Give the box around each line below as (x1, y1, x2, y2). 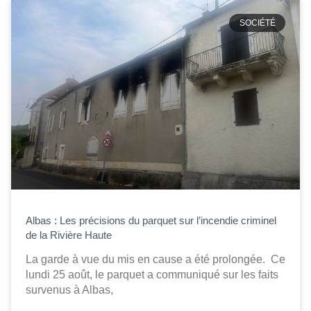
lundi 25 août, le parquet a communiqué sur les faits (26, 269, 278, 281)
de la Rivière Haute (26, 229, 112, 242)
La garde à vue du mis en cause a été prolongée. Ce (26, 253, 285, 266)
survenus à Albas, (26, 284, 113, 296)
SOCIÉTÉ (239, 17, 276, 28)
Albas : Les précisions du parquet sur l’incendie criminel (26, 215, 276, 227)
